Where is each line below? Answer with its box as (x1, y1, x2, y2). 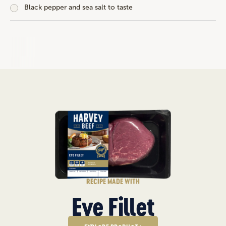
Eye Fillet (72, 192, 154, 221)
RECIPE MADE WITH (86, 177, 140, 186)
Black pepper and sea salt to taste (24, 3, 133, 12)
